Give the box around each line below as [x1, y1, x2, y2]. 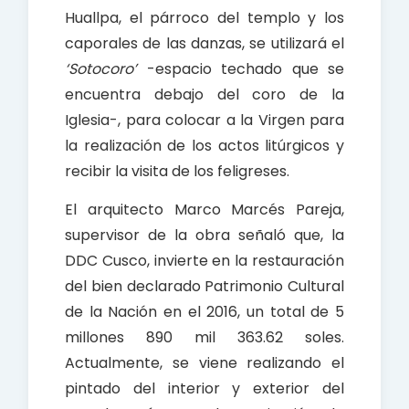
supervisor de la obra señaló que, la [65, 225, 344, 246]
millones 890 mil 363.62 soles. [65, 327, 344, 349]
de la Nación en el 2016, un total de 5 [65, 301, 344, 323]
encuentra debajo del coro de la [65, 84, 344, 106]
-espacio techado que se [137, 58, 344, 80]
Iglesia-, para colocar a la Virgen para [65, 110, 344, 131]
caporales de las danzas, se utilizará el [65, 33, 344, 55]
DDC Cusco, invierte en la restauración [65, 250, 344, 272]
